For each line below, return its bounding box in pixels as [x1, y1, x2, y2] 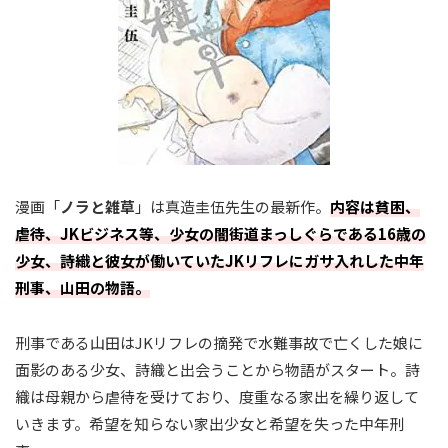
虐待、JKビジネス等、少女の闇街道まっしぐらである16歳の [15, 223, 426, 244]
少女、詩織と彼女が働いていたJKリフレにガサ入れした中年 [15, 250, 424, 271]
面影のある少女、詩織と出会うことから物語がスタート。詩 [15, 359, 420, 380]
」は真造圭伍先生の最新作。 [135, 196, 330, 217]
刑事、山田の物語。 [15, 277, 150, 298]
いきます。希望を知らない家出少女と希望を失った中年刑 [15, 413, 404, 434]
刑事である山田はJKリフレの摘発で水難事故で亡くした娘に [15, 332, 423, 353]
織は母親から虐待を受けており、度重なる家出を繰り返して [15, 386, 419, 407]
